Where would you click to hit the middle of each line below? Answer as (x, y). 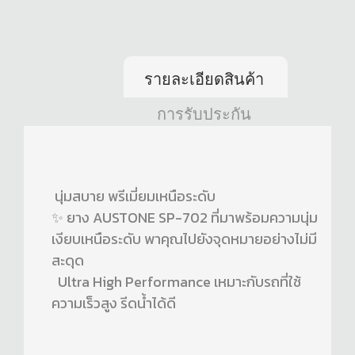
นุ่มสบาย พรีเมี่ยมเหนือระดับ (134, 197)
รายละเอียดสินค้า (204, 80)
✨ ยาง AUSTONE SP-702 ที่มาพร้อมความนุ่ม (185, 218)
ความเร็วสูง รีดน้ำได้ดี (114, 303)
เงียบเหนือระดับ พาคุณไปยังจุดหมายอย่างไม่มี (184, 239)
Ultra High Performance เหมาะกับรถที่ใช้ (176, 282)
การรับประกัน (204, 115)
